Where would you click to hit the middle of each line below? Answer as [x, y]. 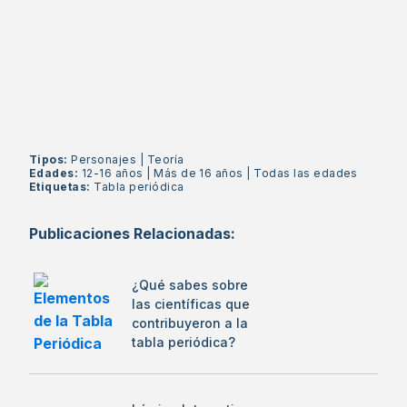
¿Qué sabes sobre [190, 284]
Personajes [104, 159]
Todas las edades [306, 173]
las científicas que [191, 303]
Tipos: [50, 159]
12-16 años [112, 173]
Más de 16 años [199, 173]
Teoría [165, 159]
